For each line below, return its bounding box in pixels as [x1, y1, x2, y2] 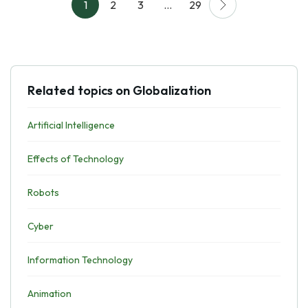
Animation [27, 287, 71, 300]
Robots [27, 186, 59, 199]
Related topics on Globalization [27, 82, 211, 98]
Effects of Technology [27, 153, 124, 165]
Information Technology [27, 254, 133, 266]
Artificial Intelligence [27, 119, 115, 131]
